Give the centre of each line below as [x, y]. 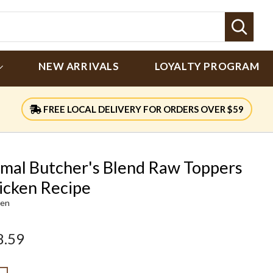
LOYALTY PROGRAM [207, 66]
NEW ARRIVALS [79, 66]
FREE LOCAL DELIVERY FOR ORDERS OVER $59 [142, 109]
